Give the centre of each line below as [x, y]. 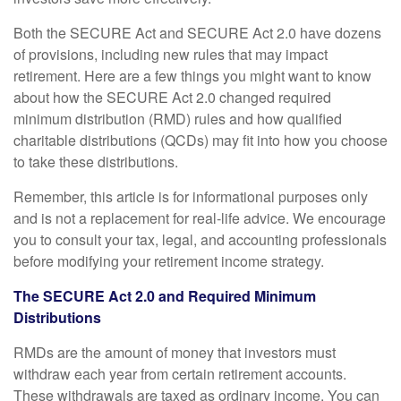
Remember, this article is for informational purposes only [191, 196]
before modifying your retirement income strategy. [169, 261]
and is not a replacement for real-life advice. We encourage [200, 218]
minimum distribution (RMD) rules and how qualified [178, 119]
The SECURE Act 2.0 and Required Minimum [165, 296]
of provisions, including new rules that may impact [171, 54]
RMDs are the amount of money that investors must [175, 352]
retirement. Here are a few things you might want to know [192, 76]
